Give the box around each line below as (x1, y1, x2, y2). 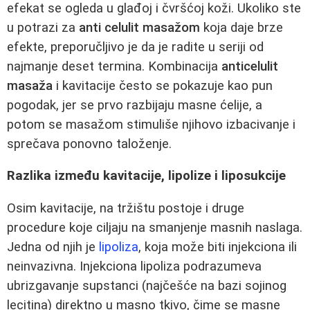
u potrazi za (7, 19, 79, 35)
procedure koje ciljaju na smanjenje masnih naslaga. (7, 219, 302, 235)
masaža (7, 77, 53, 93)
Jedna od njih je (7, 239, 99, 255)
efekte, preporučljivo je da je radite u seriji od (7, 39, 264, 55)
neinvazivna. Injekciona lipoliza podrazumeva (7, 258, 262, 274)
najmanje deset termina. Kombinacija (7, 58, 221, 74)
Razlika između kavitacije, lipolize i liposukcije (7, 168, 286, 184)
